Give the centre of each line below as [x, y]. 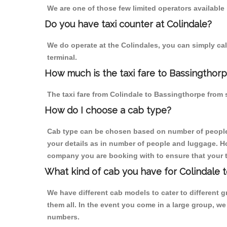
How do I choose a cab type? [108, 110]
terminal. [62, 58]
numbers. [63, 217]
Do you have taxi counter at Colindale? [128, 24]
